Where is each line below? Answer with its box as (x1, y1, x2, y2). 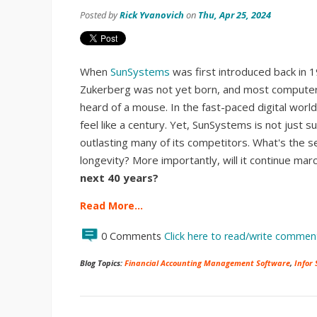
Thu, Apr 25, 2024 (198, 8, 271, 22)
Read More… (80, 199, 143, 213)
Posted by (80, 8, 120, 22)
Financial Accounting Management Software (125, 258, 290, 269)
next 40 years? (80, 171, 158, 185)
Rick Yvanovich (120, 8, 184, 22)
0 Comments (101, 229, 164, 243)
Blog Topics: (80, 258, 125, 269)
